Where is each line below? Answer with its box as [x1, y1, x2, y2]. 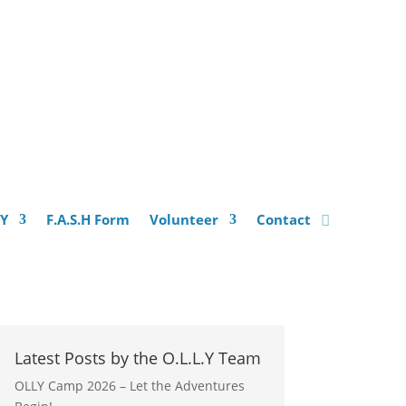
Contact [256, 210, 311, 229]
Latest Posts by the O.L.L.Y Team [14, 346, 261, 369]
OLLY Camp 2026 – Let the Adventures [14, 376, 245, 394]
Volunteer [149, 210, 218, 229]
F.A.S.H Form [45, 210, 130, 229]
